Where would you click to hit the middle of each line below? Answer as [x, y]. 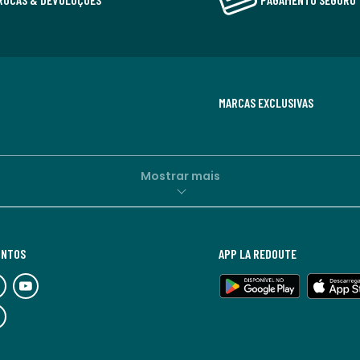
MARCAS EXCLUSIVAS [266, 102]
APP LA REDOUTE [258, 254]
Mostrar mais [180, 176]
